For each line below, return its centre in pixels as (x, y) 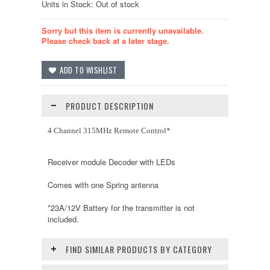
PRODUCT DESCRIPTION (110, 106)
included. (63, 219)
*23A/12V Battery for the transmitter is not (121, 208)
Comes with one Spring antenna (103, 185)
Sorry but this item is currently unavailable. (123, 30)
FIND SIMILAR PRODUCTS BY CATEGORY (139, 249)
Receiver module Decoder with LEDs (111, 162)
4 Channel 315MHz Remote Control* (109, 130)
